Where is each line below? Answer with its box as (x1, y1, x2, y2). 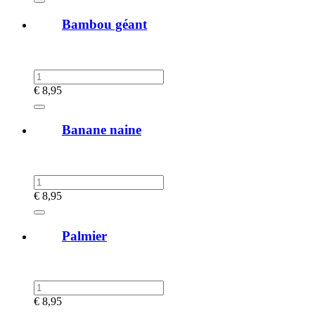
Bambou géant (62, 16, 147, 32)
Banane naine (62, 122, 141, 138)
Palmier (62, 228, 107, 243)
